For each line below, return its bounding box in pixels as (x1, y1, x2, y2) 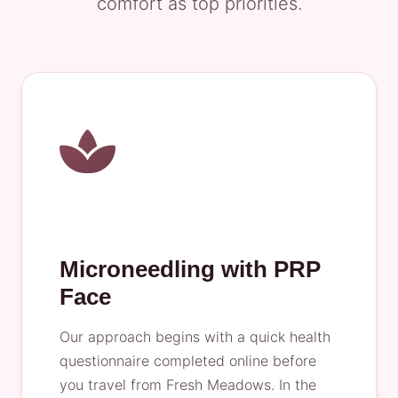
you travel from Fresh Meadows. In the (60, 376, 316, 394)
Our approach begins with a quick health (60, 328, 330, 346)
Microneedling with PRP (60, 256, 321, 283)
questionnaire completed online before (60, 352, 316, 370)
